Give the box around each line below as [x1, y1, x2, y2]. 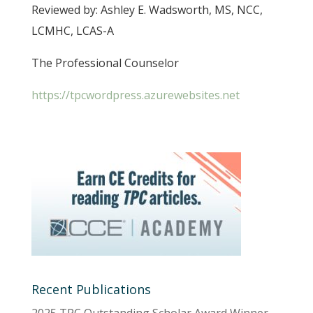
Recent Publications [31, 281, 151, 298]
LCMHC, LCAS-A [31, 23, 114, 38]
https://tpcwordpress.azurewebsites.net [31, 87, 240, 103]
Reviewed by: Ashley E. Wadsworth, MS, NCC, [31, 2, 263, 17]
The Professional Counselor [31, 55, 179, 71]
